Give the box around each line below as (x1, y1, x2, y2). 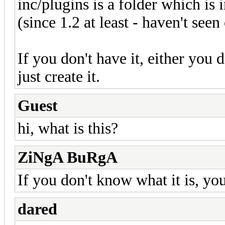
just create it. (18, 67, 100, 85)
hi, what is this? (18, 119, 118, 137)
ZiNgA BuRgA (18, 148, 118, 166)
